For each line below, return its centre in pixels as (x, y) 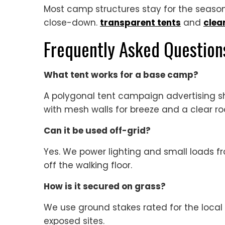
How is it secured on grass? (105, 186)
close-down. (72, 23)
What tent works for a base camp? (121, 75)
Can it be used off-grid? (97, 131)
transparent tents (140, 23)
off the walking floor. (88, 165)
